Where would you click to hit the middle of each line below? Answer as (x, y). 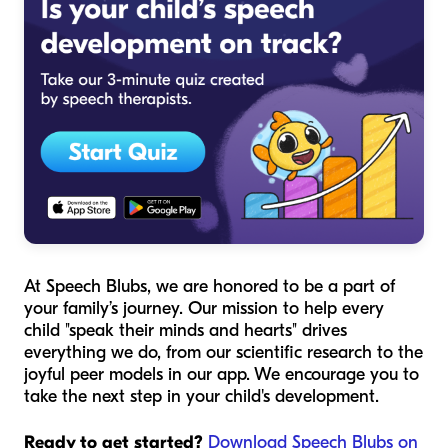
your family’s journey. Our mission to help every (204, 309)
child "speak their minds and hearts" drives (185, 331)
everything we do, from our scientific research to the (223, 353)
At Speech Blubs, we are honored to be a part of (209, 287)
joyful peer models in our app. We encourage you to (221, 375)
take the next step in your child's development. (201, 397)
